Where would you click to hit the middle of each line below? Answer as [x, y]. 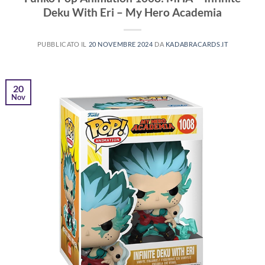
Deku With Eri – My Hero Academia [132, 12]
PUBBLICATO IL [63, 44]
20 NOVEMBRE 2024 [121, 44]
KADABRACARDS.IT [197, 44]
